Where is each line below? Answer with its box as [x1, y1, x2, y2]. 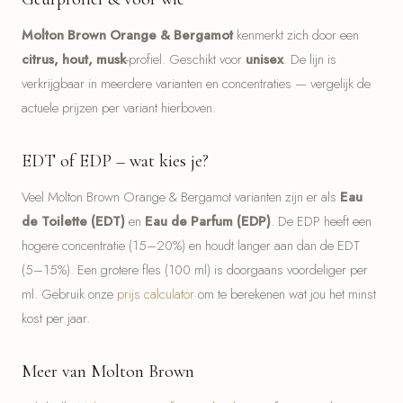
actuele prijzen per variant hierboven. [22, 98, 216, 118]
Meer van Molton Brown [22, 361, 194, 382]
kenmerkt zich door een [233, 25, 359, 45]
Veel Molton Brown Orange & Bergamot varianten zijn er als [22, 187, 340, 207]
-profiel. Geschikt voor [126, 49, 246, 69]
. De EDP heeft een [271, 211, 372, 231]
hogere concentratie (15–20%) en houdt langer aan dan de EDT [22, 236, 360, 255]
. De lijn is [283, 49, 336, 69]
